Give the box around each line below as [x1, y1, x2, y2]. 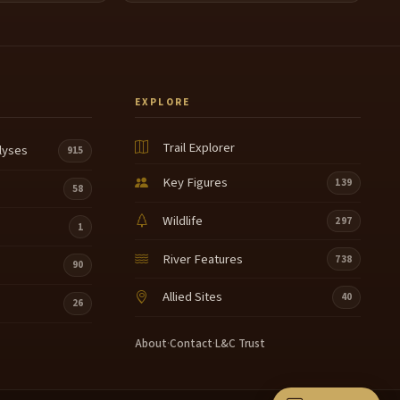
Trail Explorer [162, 137, 235, 157]
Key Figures [162, 173, 228, 193]
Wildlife [162, 211, 203, 230]
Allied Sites [162, 287, 222, 307]
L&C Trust [215, 336, 266, 353]
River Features [162, 249, 243, 269]
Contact [170, 336, 213, 353]
